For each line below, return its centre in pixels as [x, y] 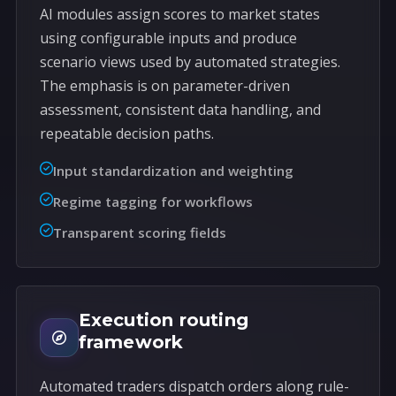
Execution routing [163, 320]
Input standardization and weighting [173, 171]
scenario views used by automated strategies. [190, 62]
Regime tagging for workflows [152, 202]
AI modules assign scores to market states [179, 15]
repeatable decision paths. [126, 134]
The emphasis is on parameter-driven [164, 86]
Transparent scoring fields [139, 233]
